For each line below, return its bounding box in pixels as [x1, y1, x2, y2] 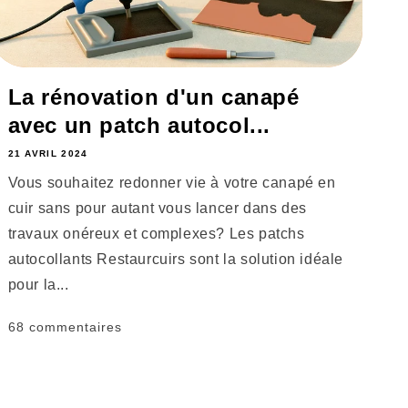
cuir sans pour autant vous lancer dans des [7, 200, 307, 217]
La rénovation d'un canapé [7, 85, 300, 110]
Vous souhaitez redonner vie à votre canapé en [7, 175, 336, 191]
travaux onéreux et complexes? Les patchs [7, 226, 305, 242]
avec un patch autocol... [7, 113, 270, 138]
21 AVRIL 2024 [7, 148, 88, 159]
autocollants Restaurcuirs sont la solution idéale [7, 251, 343, 268]
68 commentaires [7, 320, 122, 335]
